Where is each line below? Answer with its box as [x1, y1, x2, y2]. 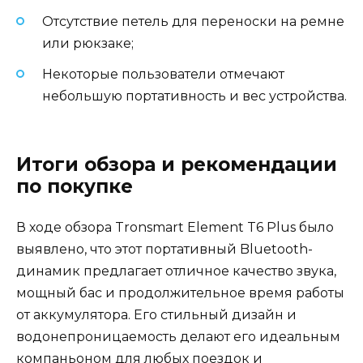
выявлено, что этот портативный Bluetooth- [16, 241, 313, 257]
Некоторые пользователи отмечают [42, 66, 284, 83]
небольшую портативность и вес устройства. [42, 88, 347, 105]
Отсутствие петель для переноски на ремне [42, 14, 344, 30]
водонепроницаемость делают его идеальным [16, 328, 340, 344]
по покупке [16, 174, 133, 198]
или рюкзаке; [42, 36, 134, 52]
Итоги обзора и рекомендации [16, 152, 337, 176]
